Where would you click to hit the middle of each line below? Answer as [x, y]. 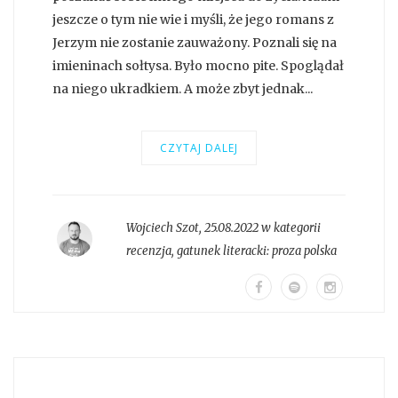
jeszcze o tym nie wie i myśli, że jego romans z [193, 19]
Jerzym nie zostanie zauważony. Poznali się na [195, 42]
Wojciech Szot [162, 227]
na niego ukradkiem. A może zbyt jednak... [183, 88]
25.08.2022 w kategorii [262, 227]
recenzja [148, 251]
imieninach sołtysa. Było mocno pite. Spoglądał [198, 65]
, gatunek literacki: [221, 251]
